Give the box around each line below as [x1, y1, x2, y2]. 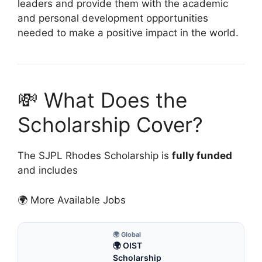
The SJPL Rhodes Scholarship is [18, 150, 172, 162]
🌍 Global [113, 230, 141, 239]
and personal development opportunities [18, 12, 208, 25]
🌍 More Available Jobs [18, 194, 126, 206]
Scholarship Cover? [18, 112, 203, 137]
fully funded [172, 150, 232, 162]
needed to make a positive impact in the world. [18, 27, 239, 39]
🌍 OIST [113, 240, 142, 251]
